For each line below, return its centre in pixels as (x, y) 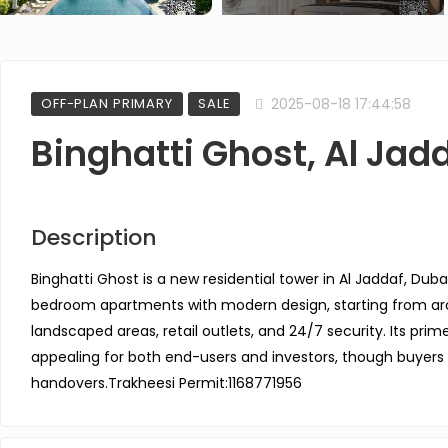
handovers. (69, 383)
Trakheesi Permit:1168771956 (205, 383)
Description (94, 237)
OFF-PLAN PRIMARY (107, 103)
